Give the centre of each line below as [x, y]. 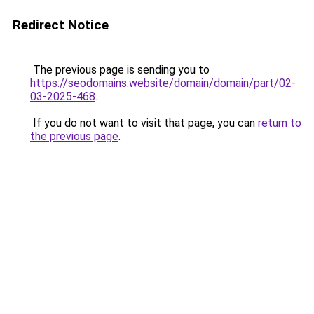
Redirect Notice [61, 25]
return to [280, 123]
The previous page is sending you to [120, 70]
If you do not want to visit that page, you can [144, 123]
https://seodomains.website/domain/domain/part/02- [163, 83]
